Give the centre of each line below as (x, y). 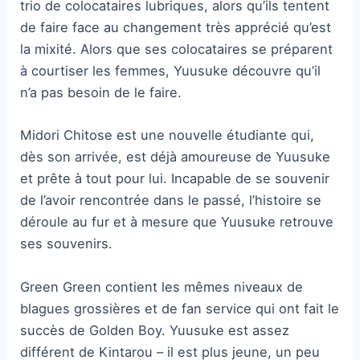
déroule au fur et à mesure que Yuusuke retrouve (177, 222)
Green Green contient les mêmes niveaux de (162, 286)
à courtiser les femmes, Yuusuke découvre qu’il (171, 71)
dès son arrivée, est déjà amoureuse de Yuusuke (176, 157)
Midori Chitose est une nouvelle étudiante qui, (168, 135)
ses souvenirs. (67, 244)
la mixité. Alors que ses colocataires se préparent (177, 49)
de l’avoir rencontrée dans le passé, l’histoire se (171, 200)
